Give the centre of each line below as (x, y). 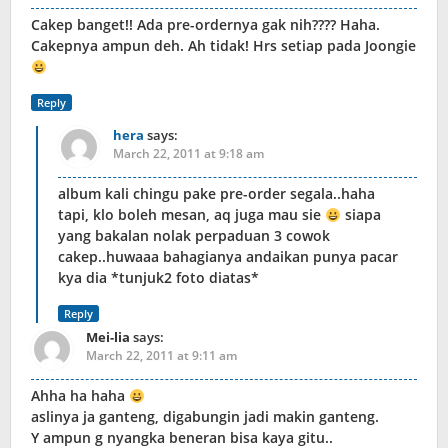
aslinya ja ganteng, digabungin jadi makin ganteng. (205, 417)
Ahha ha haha (80, 396)
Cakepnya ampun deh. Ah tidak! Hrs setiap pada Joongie (223, 46)
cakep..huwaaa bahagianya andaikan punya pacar (228, 257)
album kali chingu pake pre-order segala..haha (216, 194)
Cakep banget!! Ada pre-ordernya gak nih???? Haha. (205, 25)
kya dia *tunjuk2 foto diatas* (158, 278)
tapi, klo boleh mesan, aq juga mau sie (191, 215)
